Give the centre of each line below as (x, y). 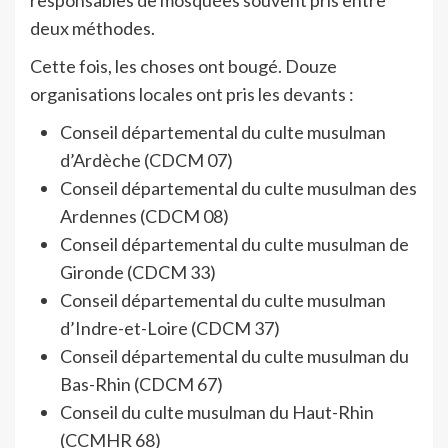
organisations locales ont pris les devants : (192, 94)
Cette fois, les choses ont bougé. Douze (183, 66)
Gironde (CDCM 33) (138, 272)
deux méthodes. (92, 28)
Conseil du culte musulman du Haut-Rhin (217, 412)
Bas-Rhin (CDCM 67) (141, 384)
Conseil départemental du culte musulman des (238, 188)
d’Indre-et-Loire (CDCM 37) (170, 328)
